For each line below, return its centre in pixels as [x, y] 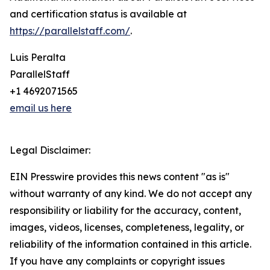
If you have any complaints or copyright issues [117, 261]
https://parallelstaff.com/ [70, 31]
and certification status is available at [98, 14]
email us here [41, 108]
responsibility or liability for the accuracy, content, [125, 211]
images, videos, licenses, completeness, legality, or [127, 228]
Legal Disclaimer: [50, 150]
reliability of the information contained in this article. [130, 244]
